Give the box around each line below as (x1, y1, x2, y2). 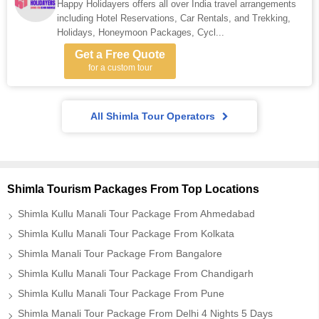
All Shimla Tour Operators (90, 110, 215, 122)
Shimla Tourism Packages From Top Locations (7, 183, 259, 195)
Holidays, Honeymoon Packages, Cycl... (57, 27, 224, 38)
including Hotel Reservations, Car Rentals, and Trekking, (57, 13, 291, 23)
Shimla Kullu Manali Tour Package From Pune (18, 288, 224, 299)
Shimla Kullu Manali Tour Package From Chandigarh (18, 268, 253, 279)
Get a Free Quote (75, 48, 165, 61)
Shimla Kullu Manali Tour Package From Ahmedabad (18, 208, 255, 219)
